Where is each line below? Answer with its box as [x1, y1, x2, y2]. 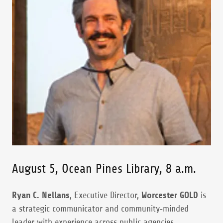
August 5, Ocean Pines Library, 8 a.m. [12, 162, 196, 176]
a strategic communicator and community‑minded [12, 204, 189, 214]
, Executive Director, [70, 190, 141, 200]
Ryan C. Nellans [12, 190, 70, 200]
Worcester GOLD [141, 190, 198, 200]
